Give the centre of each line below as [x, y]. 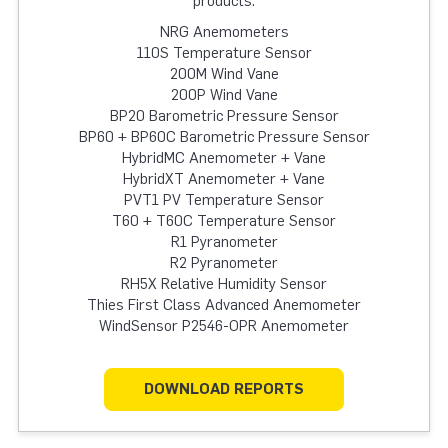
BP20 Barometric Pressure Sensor [224, 116]
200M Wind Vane [224, 74]
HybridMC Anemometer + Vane [224, 158]
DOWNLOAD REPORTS [224, 388]
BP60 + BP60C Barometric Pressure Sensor [224, 137]
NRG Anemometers [224, 32]
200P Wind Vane [224, 95]
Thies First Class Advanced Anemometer [224, 305]
